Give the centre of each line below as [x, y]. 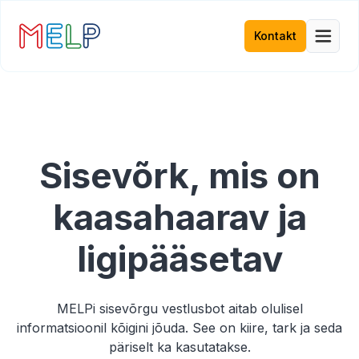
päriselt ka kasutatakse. [179, 347]
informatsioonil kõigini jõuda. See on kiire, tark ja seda [179, 328]
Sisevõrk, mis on [179, 175]
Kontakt [275, 36]
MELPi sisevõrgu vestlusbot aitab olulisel [179, 309]
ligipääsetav [179, 259]
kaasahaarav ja [179, 217]
